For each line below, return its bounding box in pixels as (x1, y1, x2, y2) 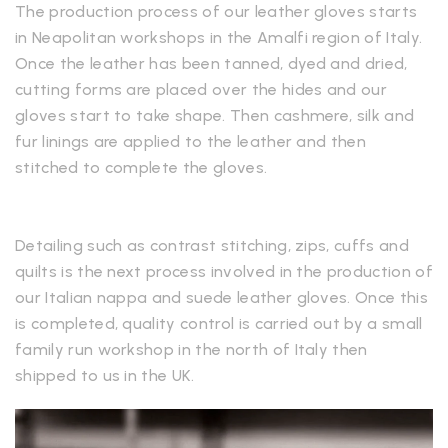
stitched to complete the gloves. (15, 158, 268, 177)
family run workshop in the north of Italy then (15, 340, 368, 359)
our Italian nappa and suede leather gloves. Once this (15, 288, 428, 307)
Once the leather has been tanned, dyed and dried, (15, 54, 408, 73)
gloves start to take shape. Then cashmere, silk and (15, 106, 415, 125)
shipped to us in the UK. (15, 366, 195, 385)
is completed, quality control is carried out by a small (15, 314, 423, 333)
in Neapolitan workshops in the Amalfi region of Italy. (15, 28, 423, 47)
